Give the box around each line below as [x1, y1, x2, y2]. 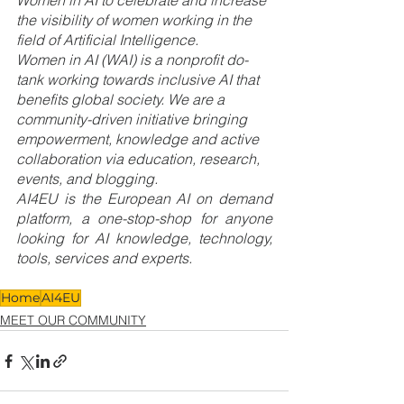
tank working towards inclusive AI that [16, 70, 262, 88]
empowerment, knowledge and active [16, 130, 262, 148]
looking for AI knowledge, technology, [16, 229, 272, 247]
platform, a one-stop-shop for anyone [16, 209, 272, 227]
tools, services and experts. [16, 249, 192, 267]
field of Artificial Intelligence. [16, 31, 202, 49]
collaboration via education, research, [16, 150, 263, 168]
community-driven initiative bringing [16, 110, 251, 128]
